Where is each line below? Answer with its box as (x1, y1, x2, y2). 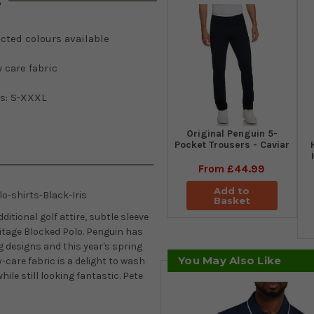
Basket (213, 195, 250, 207)
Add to (214, 185, 250, 197)
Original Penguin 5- (186, 128, 278, 140)
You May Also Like (178, 254, 282, 268)
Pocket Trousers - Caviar (174, 139, 289, 151)
